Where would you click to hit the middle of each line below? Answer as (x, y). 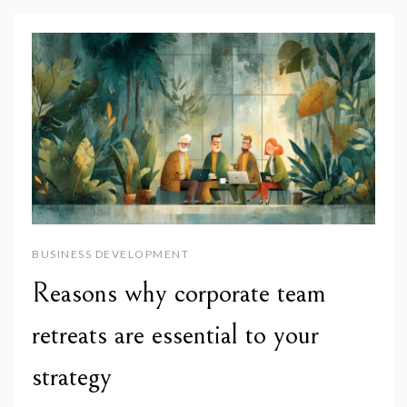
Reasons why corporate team (179, 293)
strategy (72, 377)
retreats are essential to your (175, 335)
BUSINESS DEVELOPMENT (110, 253)
